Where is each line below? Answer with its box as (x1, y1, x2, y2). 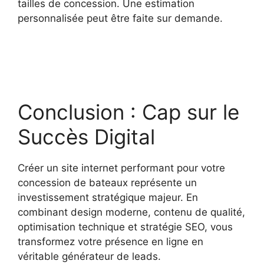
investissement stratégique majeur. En (18, 192, 198, 204)
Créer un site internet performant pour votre (18, 162, 225, 174)
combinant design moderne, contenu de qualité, (18, 206, 245, 219)
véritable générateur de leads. (18, 250, 161, 263)
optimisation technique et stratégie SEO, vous (18, 221, 233, 233)
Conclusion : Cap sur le (18, 100, 239, 125)
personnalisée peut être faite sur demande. (18, 12, 223, 24)
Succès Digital (18, 124, 155, 150)
